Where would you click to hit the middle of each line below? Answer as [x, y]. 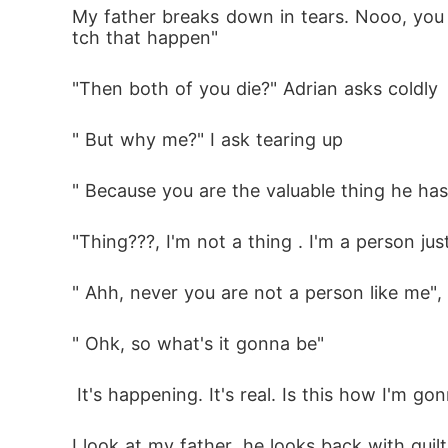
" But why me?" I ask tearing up [207, 139]
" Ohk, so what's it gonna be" [198, 343]
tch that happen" [145, 37]
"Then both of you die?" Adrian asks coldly [255, 88]
